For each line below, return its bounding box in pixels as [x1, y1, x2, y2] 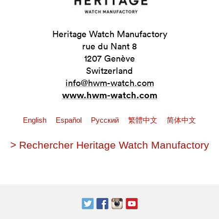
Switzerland [86, 65, 133, 76]
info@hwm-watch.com [65, 77, 154, 88]
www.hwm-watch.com [62, 89, 157, 101]
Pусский [91, 116, 121, 124]
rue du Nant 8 [82, 41, 137, 52]
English [23, 116, 48, 124]
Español [56, 116, 84, 124]
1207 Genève [84, 53, 135, 64]
